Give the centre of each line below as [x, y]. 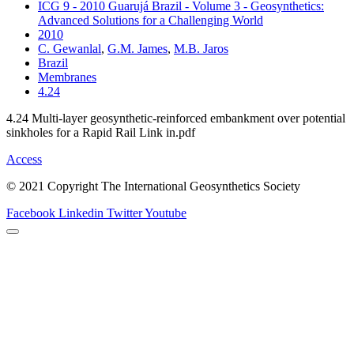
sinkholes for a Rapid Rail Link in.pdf [101, 132]
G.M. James [137, 48]
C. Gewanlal [70, 48]
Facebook [31, 213]
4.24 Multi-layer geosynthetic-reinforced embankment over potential [176, 118]
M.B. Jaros [201, 48]
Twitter [124, 213]
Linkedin [81, 213]
